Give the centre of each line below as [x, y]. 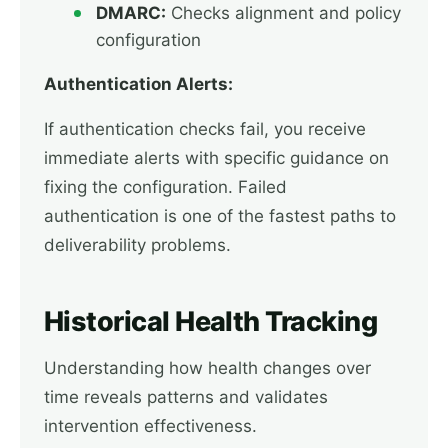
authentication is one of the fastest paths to [220, 216]
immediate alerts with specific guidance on [216, 158]
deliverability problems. [137, 245]
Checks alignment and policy [283, 13]
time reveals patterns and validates [186, 397]
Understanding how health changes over [207, 368]
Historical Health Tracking [210, 321]
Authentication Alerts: [138, 84]
